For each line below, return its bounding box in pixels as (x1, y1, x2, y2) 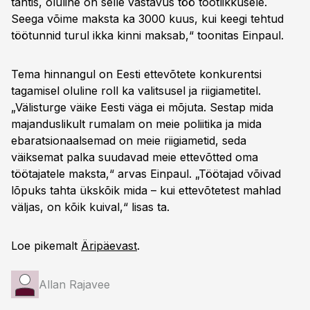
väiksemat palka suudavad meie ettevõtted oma (11, 150, 258, 164)
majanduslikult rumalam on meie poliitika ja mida (11, 117, 262, 131)
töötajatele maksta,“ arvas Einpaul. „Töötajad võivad (11, 167, 281, 181)
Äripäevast (81, 239, 137, 253)
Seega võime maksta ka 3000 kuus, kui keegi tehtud (11, 12, 284, 26)
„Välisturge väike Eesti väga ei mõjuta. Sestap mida (11, 100, 273, 114)
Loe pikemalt (11, 239, 81, 253)
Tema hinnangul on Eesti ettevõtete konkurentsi (11, 67, 262, 81)
